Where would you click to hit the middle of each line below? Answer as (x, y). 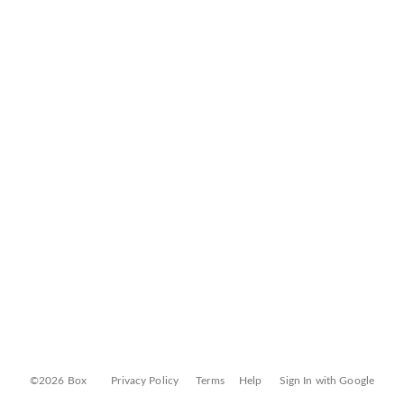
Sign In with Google (327, 381)
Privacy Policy (145, 381)
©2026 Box (58, 381)
